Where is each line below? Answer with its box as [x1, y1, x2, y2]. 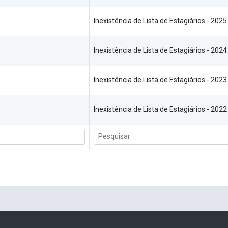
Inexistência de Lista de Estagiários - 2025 [94, 17, 227, 25]
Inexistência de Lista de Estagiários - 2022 [94, 105, 227, 114]
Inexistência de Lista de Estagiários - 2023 [94, 76, 227, 84]
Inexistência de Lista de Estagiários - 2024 [94, 46, 227, 55]
